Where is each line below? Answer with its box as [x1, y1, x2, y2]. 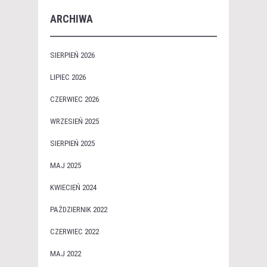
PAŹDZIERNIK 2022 [50, 205, 107, 215]
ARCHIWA [50, 13, 93, 26]
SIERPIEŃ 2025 [50, 139, 95, 148]
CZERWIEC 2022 [50, 227, 99, 237]
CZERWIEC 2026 [50, 95, 99, 104]
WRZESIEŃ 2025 [50, 117, 99, 126]
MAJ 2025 [50, 161, 81, 170]
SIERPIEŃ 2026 [50, 51, 95, 60]
